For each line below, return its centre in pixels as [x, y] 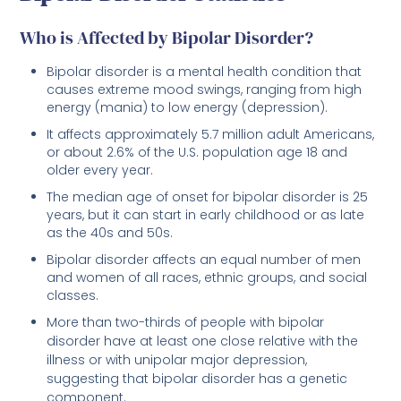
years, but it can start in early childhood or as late [206, 215]
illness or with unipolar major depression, [177, 360]
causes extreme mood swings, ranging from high [205, 90]
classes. [73, 296]
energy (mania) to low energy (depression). [188, 108]
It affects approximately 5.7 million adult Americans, [211, 135]
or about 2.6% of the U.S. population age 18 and [197, 153]
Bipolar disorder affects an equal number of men [204, 260]
